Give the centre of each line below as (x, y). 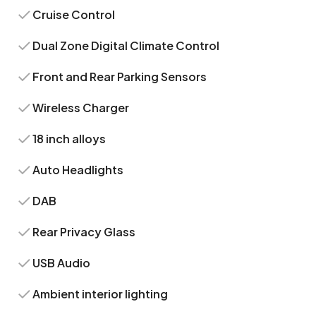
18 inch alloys (69, 139)
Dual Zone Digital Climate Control (126, 45)
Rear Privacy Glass (84, 232)
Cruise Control (74, 14)
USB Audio (62, 263)
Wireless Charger (81, 108)
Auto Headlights (78, 170)
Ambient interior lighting (101, 294)
